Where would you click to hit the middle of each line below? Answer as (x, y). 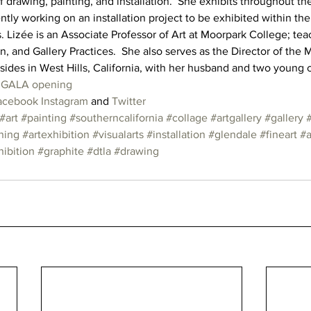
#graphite (61, 151)
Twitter (129, 101)
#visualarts (118, 135)
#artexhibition (56, 135)
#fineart (278, 135)
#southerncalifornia (116, 118)
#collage (187, 118)
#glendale (233, 135)
